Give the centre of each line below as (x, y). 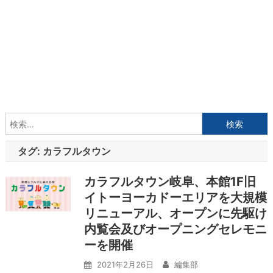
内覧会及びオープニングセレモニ (175, 229)
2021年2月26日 (125, 264)
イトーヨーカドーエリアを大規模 (175, 197)
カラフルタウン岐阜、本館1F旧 (170, 182)
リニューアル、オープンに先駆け (175, 213)
